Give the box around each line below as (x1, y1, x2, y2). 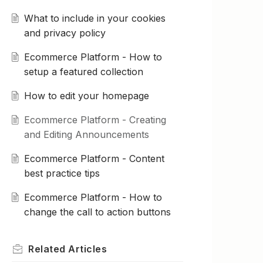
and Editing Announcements (23, 129, 149, 141)
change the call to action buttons (23, 206, 171, 218)
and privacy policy (23, 27, 106, 39)
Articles (68, 243, 107, 255)
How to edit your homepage (23, 90, 149, 102)
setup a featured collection (23, 66, 143, 78)
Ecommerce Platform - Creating (23, 114, 166, 126)
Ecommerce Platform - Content (23, 153, 164, 165)
